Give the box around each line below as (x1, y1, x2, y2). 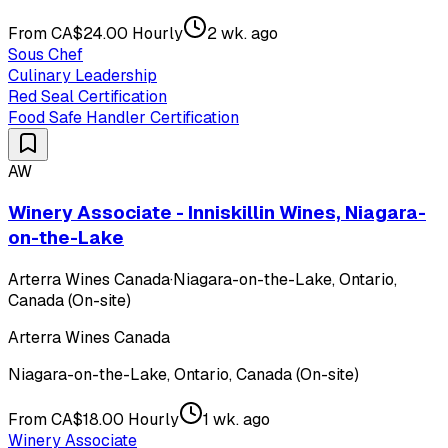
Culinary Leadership (8, 64, 157, 86)
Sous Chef (8, 43, 83, 65)
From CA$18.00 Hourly (8, 408, 179, 430)
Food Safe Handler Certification (8, 106, 239, 128)
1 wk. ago (203, 408, 270, 430)
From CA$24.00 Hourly (8, 22, 183, 44)
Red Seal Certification (8, 85, 167, 107)
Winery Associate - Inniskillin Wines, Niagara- (8, 200, 426, 226)
